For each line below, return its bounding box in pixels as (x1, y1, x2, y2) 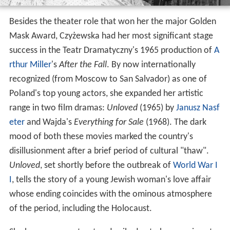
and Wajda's (24, 118, 74, 128)
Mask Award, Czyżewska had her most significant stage (9, 31, 213, 42)
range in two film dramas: (9, 103, 107, 113)
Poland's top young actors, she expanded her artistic (9, 89, 203, 99)
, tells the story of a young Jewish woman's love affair (11, 175, 211, 185)
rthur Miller (9, 60, 51, 70)
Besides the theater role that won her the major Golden (9, 17, 216, 27)
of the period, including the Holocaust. (9, 204, 152, 214)
